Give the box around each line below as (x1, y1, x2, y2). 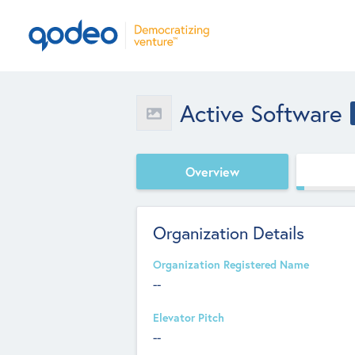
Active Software (180, 97, 342, 128)
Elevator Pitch (153, 311, 224, 325)
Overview (185, 162, 239, 180)
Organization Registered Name (153, 258, 309, 272)
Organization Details (153, 221, 304, 244)
